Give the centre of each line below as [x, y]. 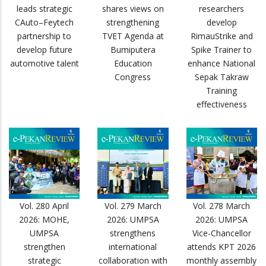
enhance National [222, 64]
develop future [44, 50]
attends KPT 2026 [222, 246]
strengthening [133, 23]
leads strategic [44, 9]
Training [222, 91]
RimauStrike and [221, 36]
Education [133, 64]
